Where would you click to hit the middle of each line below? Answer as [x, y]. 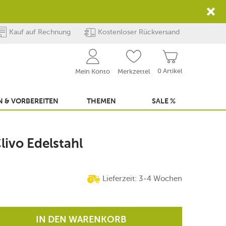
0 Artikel [170, 71]
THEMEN [101, 101]
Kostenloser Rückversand [139, 32]
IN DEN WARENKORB [81, 220]
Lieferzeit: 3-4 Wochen [142, 179]
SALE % [164, 101]
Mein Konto [93, 71]
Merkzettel [134, 71]
